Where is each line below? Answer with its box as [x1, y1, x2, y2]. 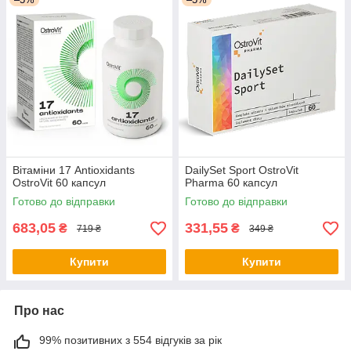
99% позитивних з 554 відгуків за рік [39, 334, 222, 347]
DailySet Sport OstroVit [185, 164, 299, 177]
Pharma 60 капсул [185, 176, 277, 190]
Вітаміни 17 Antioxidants [13, 164, 135, 177]
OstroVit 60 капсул [13, 176, 106, 190]
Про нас [14, 304, 64, 318]
